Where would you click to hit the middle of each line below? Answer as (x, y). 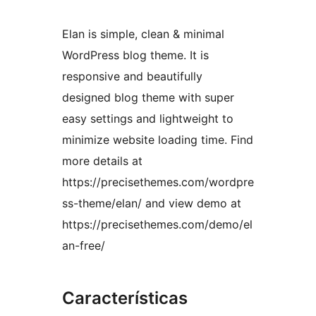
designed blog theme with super (148, 98)
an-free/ (84, 246)
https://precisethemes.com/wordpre (158, 182)
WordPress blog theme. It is (135, 55)
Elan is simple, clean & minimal (143, 34)
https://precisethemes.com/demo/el (157, 225)
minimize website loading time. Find (158, 140)
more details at (102, 161)
